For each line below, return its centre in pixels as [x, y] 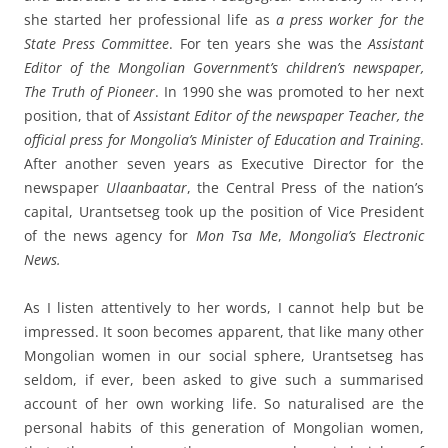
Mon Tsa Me [236, 236]
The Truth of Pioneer [89, 92]
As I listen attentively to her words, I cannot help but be [224, 308]
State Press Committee [97, 44]
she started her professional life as [150, 20]
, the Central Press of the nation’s [305, 188]
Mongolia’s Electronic [356, 236]
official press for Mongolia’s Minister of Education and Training [222, 140]
